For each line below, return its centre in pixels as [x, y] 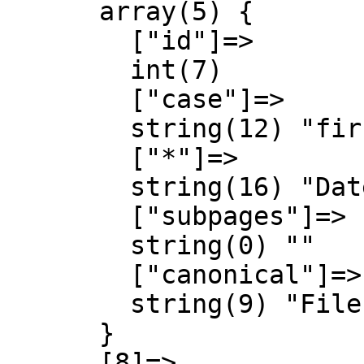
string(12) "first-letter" [68, 128]
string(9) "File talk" [68, 304]
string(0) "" [68, 245]
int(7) [68, 70]
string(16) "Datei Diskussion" [68, 187]
